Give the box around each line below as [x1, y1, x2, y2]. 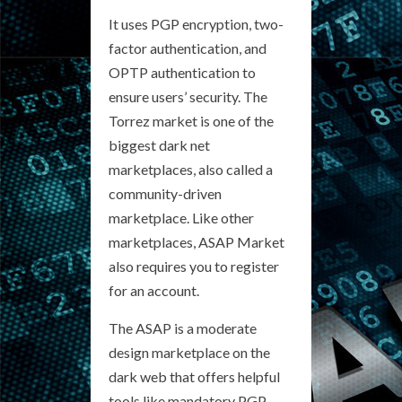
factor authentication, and [109, 39, 267, 57]
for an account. [109, 281, 199, 299]
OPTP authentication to [109, 63, 256, 81]
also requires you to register [109, 257, 279, 275]
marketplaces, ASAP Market [109, 232, 284, 250]
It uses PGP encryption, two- [109, 14, 284, 32]
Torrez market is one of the [109, 111, 274, 129]
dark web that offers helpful [109, 367, 280, 385]
